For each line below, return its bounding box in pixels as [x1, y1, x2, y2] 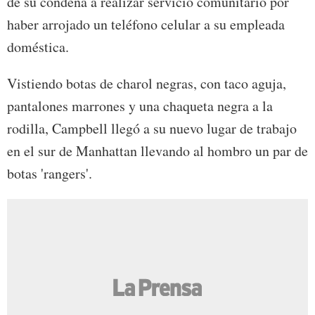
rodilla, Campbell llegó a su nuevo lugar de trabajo [7, 118, 297, 138]
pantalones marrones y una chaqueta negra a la [7, 96, 273, 115]
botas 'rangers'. [7, 163, 92, 183]
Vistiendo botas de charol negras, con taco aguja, [7, 73, 286, 93]
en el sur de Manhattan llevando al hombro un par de [7, 141, 308, 160]
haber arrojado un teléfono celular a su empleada [7, 14, 285, 34]
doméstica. [7, 37, 69, 56]
